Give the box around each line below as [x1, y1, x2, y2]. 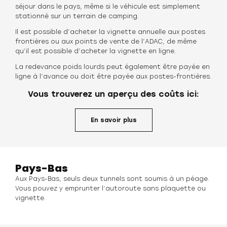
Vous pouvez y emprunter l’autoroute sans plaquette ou [15, 185, 206, 192]
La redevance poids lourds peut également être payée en [15, 63, 210, 70]
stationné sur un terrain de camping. [15, 13, 139, 20]
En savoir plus [90, 117, 137, 124]
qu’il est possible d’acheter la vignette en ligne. [15, 48, 176, 55]
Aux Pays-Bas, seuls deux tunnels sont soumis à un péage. [15, 175, 209, 182]
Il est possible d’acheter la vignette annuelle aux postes [15, 28, 205, 35]
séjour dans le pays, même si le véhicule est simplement [15, 3, 200, 10]
